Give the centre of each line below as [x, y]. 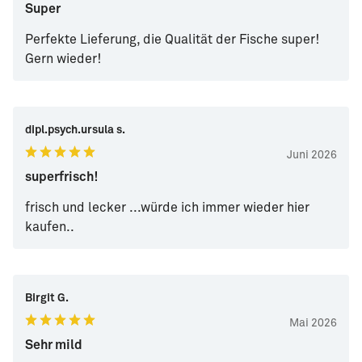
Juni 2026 [312, 156]
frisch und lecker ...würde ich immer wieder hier [167, 208]
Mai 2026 [313, 324]
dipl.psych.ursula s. [75, 130]
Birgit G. [47, 299]
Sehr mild [54, 345]
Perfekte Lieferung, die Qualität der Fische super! [172, 40]
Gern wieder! [63, 59]
